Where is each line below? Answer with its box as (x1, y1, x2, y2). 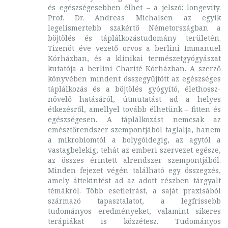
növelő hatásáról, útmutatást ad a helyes (48, 94, 221, 104)
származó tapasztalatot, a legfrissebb (48, 196, 221, 206)
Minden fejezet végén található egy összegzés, (48, 165, 221, 175)
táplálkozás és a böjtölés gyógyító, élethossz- (48, 84, 221, 94)
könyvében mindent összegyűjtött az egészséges (48, 74, 221, 83)
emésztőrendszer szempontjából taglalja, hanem (48, 125, 221, 134)
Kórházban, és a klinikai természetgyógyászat (48, 53, 221, 63)
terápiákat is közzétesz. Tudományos (48, 216, 221, 226)
